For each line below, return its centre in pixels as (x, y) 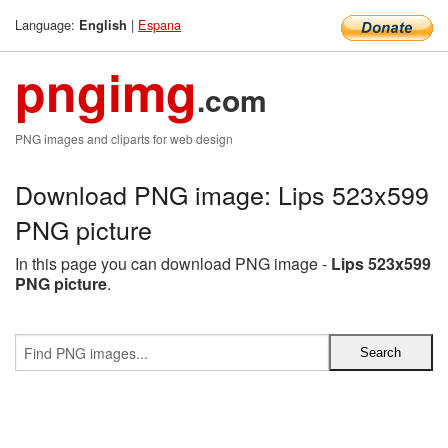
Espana (159, 24)
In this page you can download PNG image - (173, 263)
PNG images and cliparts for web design (124, 138)
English (103, 25)
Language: (47, 24)
